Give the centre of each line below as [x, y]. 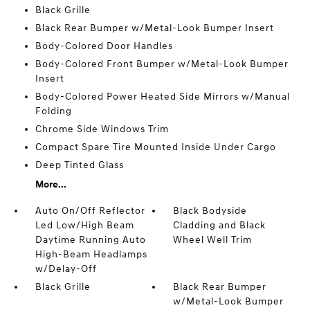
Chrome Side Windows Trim [102, 129]
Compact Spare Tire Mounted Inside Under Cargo [155, 147]
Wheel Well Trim [213, 240]
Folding [53, 111]
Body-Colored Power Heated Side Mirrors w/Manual [162, 97]
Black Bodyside [210, 211]
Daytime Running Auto [90, 240]
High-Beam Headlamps [91, 254]
